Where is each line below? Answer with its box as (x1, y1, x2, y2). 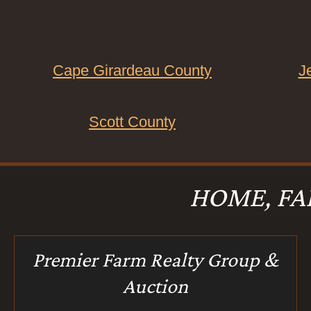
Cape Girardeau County (53, 62, 212, 79)
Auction (122, 274, 188, 297)
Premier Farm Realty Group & (32, 248, 278, 271)
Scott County (89, 113, 176, 131)
